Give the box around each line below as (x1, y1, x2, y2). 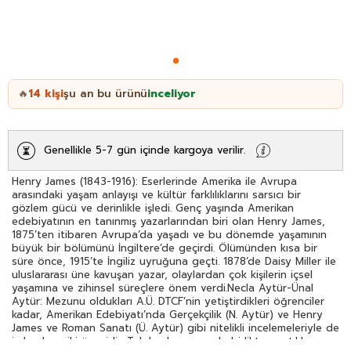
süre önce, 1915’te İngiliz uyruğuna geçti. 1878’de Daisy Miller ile (12, 253, 336, 269)
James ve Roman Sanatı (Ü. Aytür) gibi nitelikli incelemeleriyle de (12, 320, 339, 335)
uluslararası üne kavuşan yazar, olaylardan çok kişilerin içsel (12, 266, 313, 282)
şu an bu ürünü (63, 85, 147, 102)
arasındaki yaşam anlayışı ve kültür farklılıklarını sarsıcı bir (12, 186, 301, 202)
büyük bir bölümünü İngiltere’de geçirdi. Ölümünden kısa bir (12, 240, 317, 255)
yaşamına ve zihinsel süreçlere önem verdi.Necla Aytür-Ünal (12, 280, 313, 295)
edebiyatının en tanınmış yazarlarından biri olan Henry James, (12, 213, 325, 229)
